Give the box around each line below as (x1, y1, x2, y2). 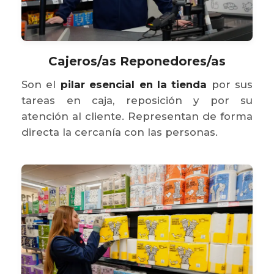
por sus (207, 78, 253, 91)
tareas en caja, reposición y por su (21, 94, 253, 106)
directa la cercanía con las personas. (21, 125, 218, 138)
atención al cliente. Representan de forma (21, 109, 253, 122)
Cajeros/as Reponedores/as (48, 53, 226, 68)
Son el (21, 78, 61, 91)
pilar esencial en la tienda (60, 78, 207, 91)
